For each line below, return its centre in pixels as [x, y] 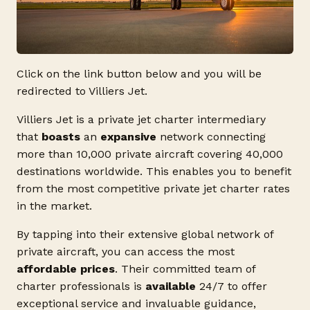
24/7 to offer [231, 286]
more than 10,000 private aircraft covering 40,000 [150, 154]
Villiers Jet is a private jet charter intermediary [141, 119]
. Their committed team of [185, 268]
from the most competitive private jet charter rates [153, 188]
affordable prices [66, 268]
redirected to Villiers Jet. [82, 91]
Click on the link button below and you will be [139, 73]
